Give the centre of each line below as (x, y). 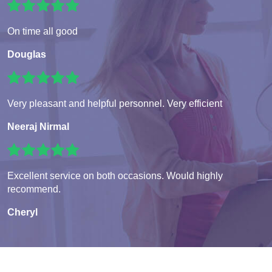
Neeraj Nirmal (38, 126)
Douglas (27, 54)
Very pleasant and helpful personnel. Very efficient (115, 103)
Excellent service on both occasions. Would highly (115, 175)
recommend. (34, 189)
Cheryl (22, 212)
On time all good (42, 31)
